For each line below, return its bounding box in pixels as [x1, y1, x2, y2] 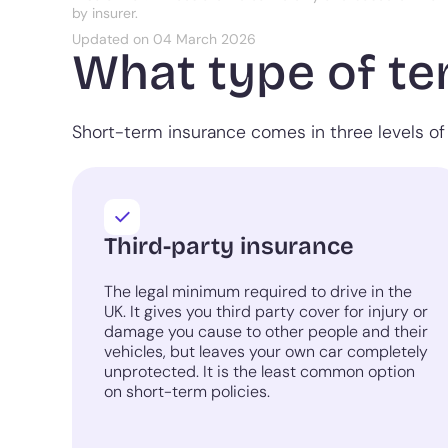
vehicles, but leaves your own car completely [104, 341, 428, 363]
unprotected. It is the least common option [104, 361, 415, 383]
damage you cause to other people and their [104, 321, 428, 343]
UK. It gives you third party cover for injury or [104, 301, 428, 323]
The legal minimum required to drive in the [104, 281, 412, 303]
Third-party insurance [104, 232, 354, 261]
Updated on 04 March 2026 [72, 30, 256, 49]
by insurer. [72, 4, 138, 23]
